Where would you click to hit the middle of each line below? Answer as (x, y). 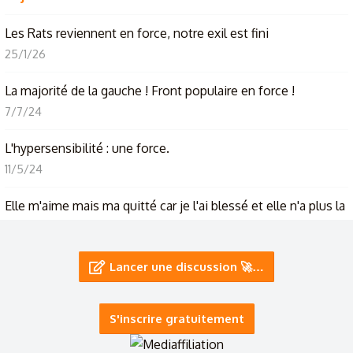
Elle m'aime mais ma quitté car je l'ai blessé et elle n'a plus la (175, 206)
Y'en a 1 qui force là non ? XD (85, 284)
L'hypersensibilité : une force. (87, 148)
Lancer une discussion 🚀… (187, 267)
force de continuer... (61, 227)
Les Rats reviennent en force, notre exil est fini (137, 33)
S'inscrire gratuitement (176, 319)
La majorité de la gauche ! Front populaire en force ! (150, 91)
